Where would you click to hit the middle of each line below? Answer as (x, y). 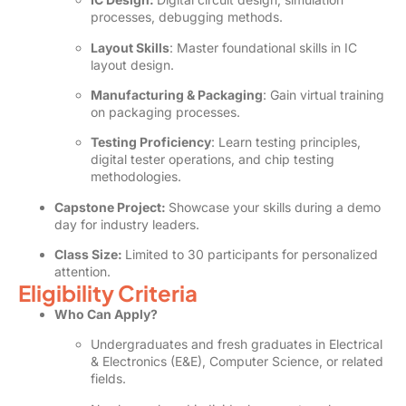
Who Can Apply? (106, 314)
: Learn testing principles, (286, 142)
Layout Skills (130, 47)
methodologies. (136, 177)
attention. (82, 272)
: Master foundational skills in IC (263, 47)
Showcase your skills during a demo (275, 207)
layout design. (132, 64)
